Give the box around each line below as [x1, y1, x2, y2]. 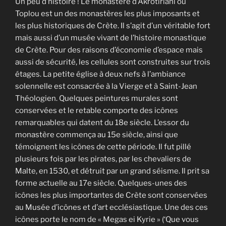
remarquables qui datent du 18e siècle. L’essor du [15, 118, 189, 128]
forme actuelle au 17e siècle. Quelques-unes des [15, 179, 187, 188]
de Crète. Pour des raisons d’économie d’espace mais [15, 45, 203, 55]
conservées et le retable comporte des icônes [15, 106, 178, 116]
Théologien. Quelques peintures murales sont [15, 94, 178, 103]
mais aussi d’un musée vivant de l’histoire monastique [15, 33, 206, 43]
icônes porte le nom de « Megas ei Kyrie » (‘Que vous [15, 215, 199, 224]
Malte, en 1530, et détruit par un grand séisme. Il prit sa [15, 166, 209, 176]
